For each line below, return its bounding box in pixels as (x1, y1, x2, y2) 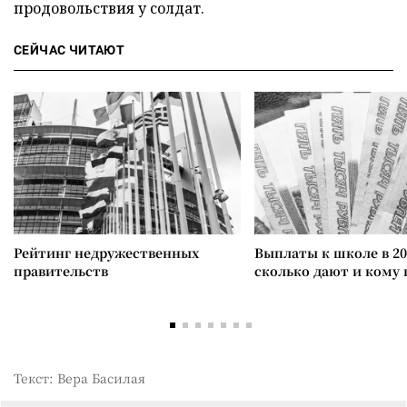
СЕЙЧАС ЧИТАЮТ (14, 42, 125, 57)
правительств (14, 261, 108, 280)
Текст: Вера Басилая (14, 368, 145, 387)
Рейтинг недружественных (14, 243, 199, 262)
